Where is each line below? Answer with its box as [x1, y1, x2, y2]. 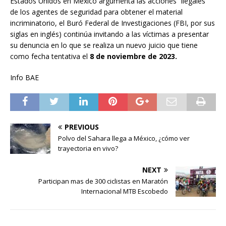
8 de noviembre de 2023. [88, 51, 177, 62]
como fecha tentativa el [10, 51, 88, 62]
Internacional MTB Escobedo [81, 187, 168, 196]
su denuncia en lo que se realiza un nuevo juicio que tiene [10, 40, 198, 50]
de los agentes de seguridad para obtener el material [10, 7, 183, 17]
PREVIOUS [65, 122, 99, 132]
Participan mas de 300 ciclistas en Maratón [38, 177, 168, 186]
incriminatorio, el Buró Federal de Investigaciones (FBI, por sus [10, 18, 215, 28]
